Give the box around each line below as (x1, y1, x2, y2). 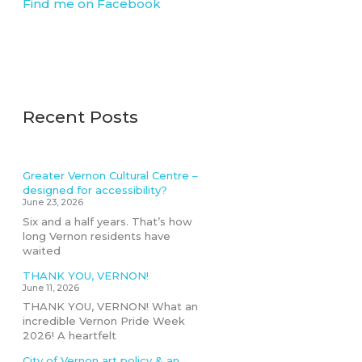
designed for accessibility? (23, 183, 167, 196)
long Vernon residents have (23, 229, 170, 242)
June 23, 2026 (23, 197, 83, 208)
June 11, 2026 (23, 282, 79, 293)
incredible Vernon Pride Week (23, 314, 185, 327)
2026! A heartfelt (23, 329, 116, 342)
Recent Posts (23, 107, 138, 127)
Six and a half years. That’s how (23, 214, 192, 228)
